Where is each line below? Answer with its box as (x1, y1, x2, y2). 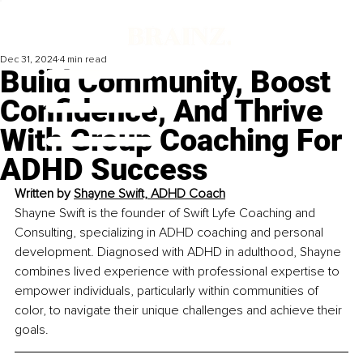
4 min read (60, 53, 107, 66)
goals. (15, 322, 49, 339)
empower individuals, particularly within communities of (15, 283, 322, 300)
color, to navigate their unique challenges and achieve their (15, 302, 345, 319)
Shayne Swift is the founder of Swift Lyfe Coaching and (15, 205, 318, 222)
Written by (15, 186, 74, 203)
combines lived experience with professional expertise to (15, 263, 343, 280)
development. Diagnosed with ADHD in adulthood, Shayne (15, 244, 344, 261)
